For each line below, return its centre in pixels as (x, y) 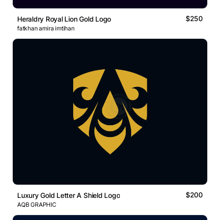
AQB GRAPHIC (37, 205)
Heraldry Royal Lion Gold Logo (64, 19)
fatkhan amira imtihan (46, 28)
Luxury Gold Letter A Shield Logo (69, 195)
